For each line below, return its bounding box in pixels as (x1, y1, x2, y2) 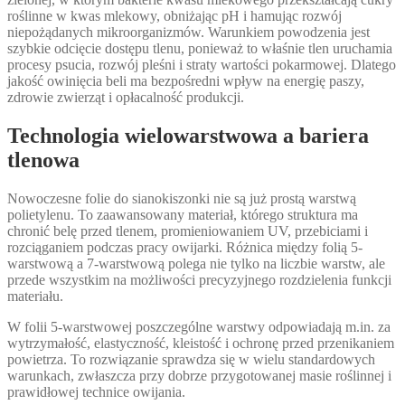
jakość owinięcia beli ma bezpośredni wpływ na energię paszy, (7, 73, 364, 89)
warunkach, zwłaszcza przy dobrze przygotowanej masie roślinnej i (7, 367, 391, 383)
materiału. (7, 287, 63, 304)
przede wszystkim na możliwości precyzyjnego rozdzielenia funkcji (7, 271, 391, 287)
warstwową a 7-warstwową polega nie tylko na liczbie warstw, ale (7, 255, 385, 271)
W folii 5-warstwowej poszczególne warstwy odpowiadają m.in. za (7, 318, 391, 334)
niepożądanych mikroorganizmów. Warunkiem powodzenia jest (7, 24, 370, 41)
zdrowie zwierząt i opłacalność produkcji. (7, 89, 244, 106)
